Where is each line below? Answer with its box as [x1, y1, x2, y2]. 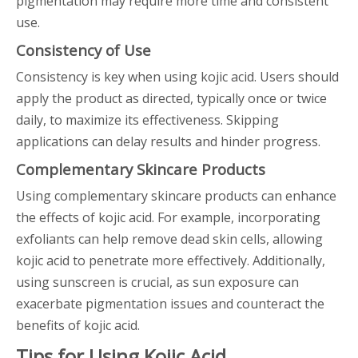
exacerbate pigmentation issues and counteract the [16, 295, 324, 312]
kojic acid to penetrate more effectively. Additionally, [16, 252, 325, 269]
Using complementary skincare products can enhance [16, 187, 336, 205]
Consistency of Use [16, 40, 151, 60]
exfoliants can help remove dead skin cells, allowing [16, 230, 323, 248]
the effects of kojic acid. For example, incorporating [16, 209, 320, 226]
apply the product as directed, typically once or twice [16, 89, 327, 107]
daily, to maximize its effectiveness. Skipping [16, 111, 279, 129]
